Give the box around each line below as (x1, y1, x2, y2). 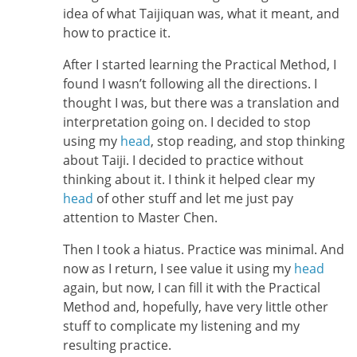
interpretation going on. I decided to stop (62, 112, 311, 131)
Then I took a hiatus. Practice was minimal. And (62, 241, 344, 259)
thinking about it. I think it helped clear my (62, 170, 315, 188)
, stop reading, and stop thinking (150, 131, 345, 150)
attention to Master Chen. (62, 208, 218, 226)
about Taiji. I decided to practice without (62, 151, 304, 169)
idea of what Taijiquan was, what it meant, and (62, 4, 339, 22)
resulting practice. (62, 336, 171, 355)
